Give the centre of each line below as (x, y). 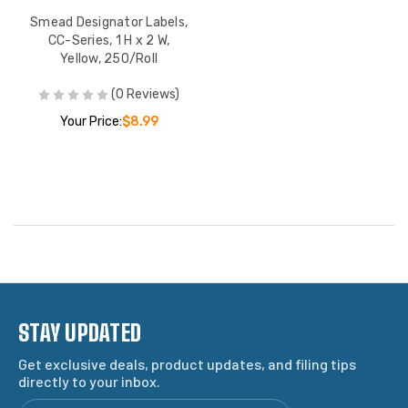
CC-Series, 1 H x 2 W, (109, 40)
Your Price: (91, 121)
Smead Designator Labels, (109, 22)
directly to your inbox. (89, 381)
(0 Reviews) (145, 94)
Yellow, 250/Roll (109, 58)
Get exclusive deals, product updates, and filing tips (187, 363)
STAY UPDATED (80, 332)
